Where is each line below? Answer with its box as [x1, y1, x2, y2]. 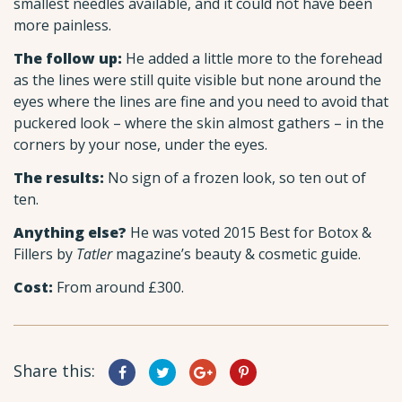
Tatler [76, 243, 112, 264]
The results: [13, 167, 104, 188]
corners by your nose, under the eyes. [13, 135, 267, 155]
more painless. [13, 15, 111, 36]
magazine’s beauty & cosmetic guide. [112, 243, 361, 264]
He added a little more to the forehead [122, 48, 382, 69]
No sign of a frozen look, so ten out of [104, 167, 366, 188]
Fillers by [13, 243, 76, 264]
